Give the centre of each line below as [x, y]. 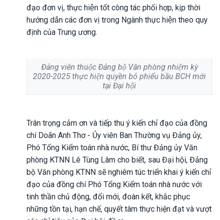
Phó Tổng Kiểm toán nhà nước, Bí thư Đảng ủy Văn [112, 147]
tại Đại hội [119, 85]
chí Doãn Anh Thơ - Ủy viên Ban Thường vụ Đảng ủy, [114, 135]
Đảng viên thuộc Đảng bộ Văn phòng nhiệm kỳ [119, 67]
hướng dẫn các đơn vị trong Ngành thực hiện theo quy [117, 20]
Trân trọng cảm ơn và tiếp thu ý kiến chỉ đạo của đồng [117, 123]
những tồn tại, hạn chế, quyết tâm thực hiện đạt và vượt [119, 209]
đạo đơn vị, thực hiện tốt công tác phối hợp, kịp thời [113, 7]
